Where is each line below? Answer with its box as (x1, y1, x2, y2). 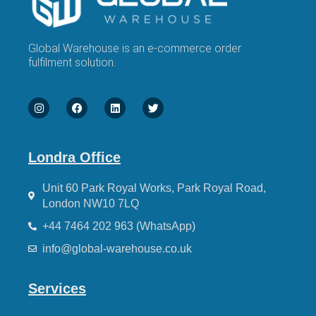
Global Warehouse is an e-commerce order (28, 41, 241, 55)
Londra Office (28, 150, 121, 166)
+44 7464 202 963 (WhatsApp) (42, 220, 195, 233)
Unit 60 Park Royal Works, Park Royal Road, (42, 182, 266, 195)
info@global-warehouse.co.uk (42, 243, 192, 255)
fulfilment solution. (28, 55, 116, 69)
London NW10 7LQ (42, 197, 139, 210)
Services (28, 281, 86, 297)
